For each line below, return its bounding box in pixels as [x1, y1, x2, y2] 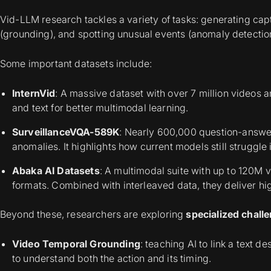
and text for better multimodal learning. [12, 102, 189, 114]
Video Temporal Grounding [12, 238, 140, 250]
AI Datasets [44, 165, 100, 177]
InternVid [12, 87, 56, 100]
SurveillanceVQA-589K [12, 126, 120, 139]
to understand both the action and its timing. [12, 252, 212, 265]
